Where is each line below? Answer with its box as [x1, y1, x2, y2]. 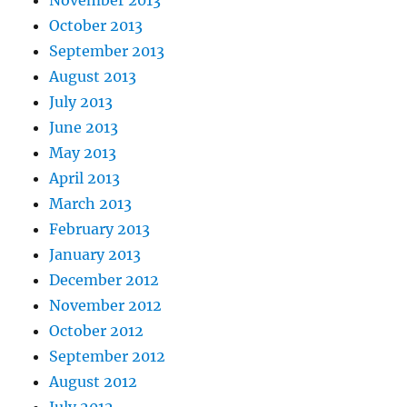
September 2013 [49, 41, 165, 60]
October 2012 [49, 321, 144, 340]
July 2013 [49, 92, 114, 111]
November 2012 [49, 295, 163, 314]
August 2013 [49, 66, 137, 85]
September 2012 [49, 346, 166, 365]
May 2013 [49, 143, 117, 162]
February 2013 [49, 219, 151, 238]
